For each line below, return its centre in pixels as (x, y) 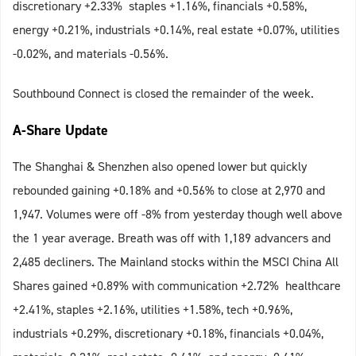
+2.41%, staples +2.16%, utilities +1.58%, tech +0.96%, (153, 310)
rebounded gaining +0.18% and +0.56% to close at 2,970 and (169, 191)
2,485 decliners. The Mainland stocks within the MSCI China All (176, 262)
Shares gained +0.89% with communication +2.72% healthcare (177, 286)
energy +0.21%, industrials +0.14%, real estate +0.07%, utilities (176, 30)
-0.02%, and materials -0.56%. (91, 54)
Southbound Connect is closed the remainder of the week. (163, 94)
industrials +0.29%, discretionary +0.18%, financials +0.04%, (168, 334)
